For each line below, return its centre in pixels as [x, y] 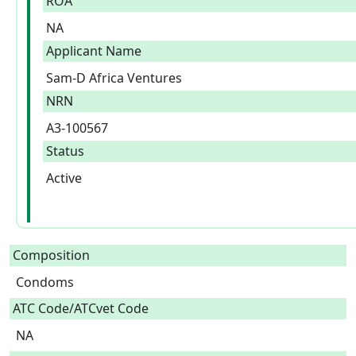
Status [65, 151]
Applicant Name [94, 51]
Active [64, 178]
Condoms [48, 282]
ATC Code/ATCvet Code [81, 308]
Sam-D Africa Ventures [114, 78]
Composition [51, 255]
